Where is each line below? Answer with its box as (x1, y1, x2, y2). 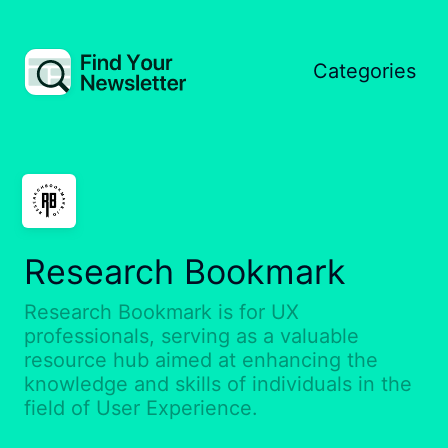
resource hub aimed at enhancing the (24, 347, 378, 372)
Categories (313, 59, 416, 83)
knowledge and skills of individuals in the (24, 371, 412, 396)
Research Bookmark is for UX (24, 299, 299, 324)
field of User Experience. (24, 395, 258, 420)
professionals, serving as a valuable (24, 323, 359, 348)
